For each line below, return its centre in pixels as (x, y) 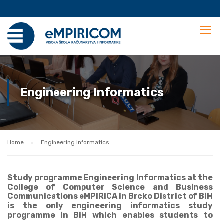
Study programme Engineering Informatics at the (110, 178)
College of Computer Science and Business (110, 187)
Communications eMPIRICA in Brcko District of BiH (110, 196)
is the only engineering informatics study (110, 206)
